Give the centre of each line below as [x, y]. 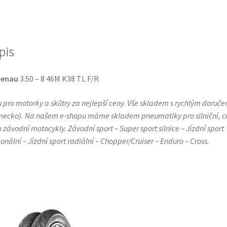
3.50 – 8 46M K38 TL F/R [58, 79]
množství [47, 24]
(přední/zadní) [56, 11]
